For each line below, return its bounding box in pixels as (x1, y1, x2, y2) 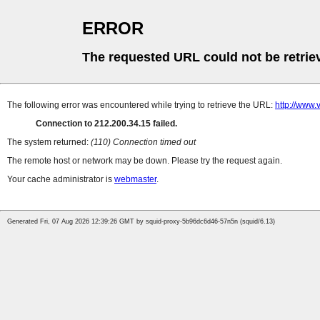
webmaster (114, 174, 156, 185)
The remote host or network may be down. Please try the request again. (7, 156, 282, 166)
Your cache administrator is (7, 174, 114, 185)
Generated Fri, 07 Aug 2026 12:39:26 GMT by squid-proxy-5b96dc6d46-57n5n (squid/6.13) (7, 218, 275, 226)
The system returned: (7, 137, 91, 148)
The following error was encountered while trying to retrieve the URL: (7, 100, 275, 111)
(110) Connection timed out (91, 137, 196, 148)
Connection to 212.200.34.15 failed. (36, 119, 177, 129)
